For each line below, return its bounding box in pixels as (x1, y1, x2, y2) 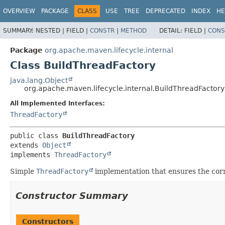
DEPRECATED (146, 8, 185, 15)
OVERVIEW (3, 8, 35, 15)
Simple (10, 167, 36, 175)
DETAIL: (159, 27, 184, 34)
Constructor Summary (16, 190, 128, 201)
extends (10, 141, 42, 149)
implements (10, 150, 54, 159)
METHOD (121, 27, 147, 34)
